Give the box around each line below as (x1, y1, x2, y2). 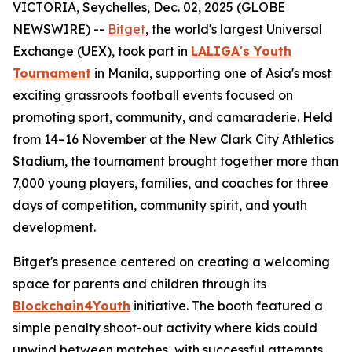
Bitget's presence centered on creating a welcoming (13, 254, 330, 269)
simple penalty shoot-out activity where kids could (13, 320, 317, 335)
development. (13, 219, 96, 235)
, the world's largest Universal (145, 21, 322, 37)
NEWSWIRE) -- (13, 21, 108, 37)
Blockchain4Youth (13, 298, 130, 313)
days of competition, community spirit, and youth (13, 197, 307, 213)
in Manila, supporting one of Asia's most (91, 65, 332, 81)
